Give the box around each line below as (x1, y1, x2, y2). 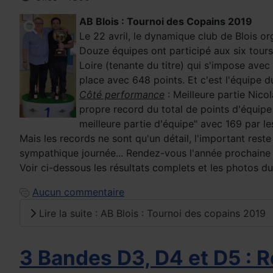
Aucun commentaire (32, 186, 124, 199)
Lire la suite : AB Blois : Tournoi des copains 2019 (36, 207, 266, 219)
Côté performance (79, 88, 165, 101)
